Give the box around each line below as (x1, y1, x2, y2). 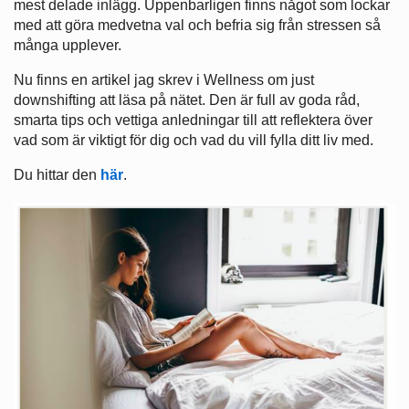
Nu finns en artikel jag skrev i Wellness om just (14, 72, 314, 89)
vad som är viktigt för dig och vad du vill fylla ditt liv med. (14, 132, 373, 149)
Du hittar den (14, 167, 100, 184)
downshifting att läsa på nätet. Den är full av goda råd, (14, 92, 360, 109)
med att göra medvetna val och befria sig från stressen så (14, 17, 381, 34)
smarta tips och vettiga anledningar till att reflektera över (14, 112, 372, 129)
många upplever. (14, 37, 121, 54)
